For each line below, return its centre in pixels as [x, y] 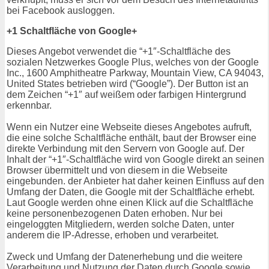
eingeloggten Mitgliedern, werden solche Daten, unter [120, 225]
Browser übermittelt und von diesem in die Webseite [117, 171]
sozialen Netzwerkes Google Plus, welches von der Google [133, 62]
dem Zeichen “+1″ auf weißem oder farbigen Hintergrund [126, 95]
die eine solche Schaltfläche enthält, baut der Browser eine [131, 138]
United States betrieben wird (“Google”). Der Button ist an [128, 84]
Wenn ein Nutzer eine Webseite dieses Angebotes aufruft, [129, 127]
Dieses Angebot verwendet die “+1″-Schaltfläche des [119, 52]
